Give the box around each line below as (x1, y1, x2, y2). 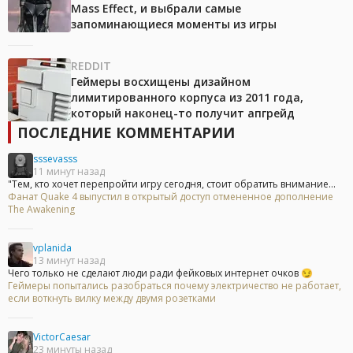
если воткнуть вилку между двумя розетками (8, 292, 216, 306)
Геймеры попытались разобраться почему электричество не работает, (8, 279, 341, 293)
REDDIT (71, 58, 111, 74)
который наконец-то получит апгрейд (71, 106, 295, 121)
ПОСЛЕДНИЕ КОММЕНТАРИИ (17, 123, 235, 143)
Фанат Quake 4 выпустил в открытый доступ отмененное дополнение (8, 190, 333, 204)
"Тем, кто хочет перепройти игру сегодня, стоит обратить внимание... (8, 177, 336, 191)
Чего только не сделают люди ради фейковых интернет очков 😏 (8, 266, 313, 281)
